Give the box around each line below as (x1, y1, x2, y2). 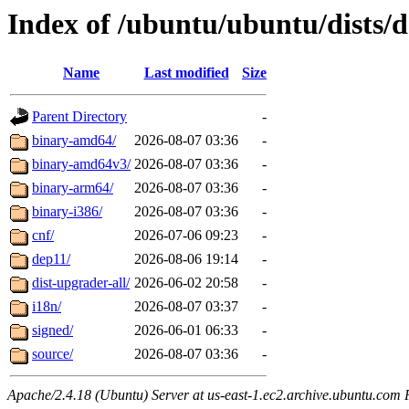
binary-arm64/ (32, 180, 113, 196)
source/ (32, 346, 73, 362)
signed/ (32, 322, 73, 339)
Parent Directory (32, 109, 127, 125)
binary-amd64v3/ (32, 156, 131, 173)
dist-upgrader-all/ (32, 275, 130, 291)
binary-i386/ (32, 204, 102, 220)
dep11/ (32, 251, 70, 267)
